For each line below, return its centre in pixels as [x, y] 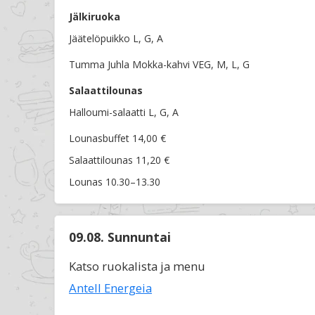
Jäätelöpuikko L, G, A [116, 39]
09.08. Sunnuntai [120, 237]
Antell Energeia [110, 288]
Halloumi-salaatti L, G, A [124, 112]
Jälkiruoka [95, 17]
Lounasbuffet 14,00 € [117, 139]
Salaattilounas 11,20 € [119, 160]
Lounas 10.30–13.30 [115, 182]
